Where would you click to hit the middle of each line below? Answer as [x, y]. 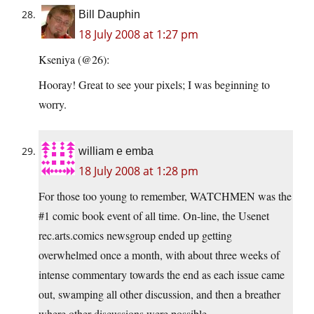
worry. [53, 104]
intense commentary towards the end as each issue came [162, 275]
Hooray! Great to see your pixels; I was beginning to [154, 85]
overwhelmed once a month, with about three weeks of [159, 255]
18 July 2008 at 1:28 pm [138, 171]
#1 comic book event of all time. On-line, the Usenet [154, 216]
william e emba [116, 151]
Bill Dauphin [109, 15]
